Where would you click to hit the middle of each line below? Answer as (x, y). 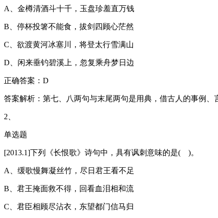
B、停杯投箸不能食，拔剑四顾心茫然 (69, 27)
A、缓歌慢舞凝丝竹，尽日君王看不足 (69, 171)
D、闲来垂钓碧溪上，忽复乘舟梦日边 (69, 63)
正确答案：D (26, 81)
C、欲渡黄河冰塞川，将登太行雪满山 (69, 45)
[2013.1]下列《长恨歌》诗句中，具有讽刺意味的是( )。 (101, 153)
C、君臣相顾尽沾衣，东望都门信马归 (69, 207)
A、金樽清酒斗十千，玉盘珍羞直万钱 (69, 9)
